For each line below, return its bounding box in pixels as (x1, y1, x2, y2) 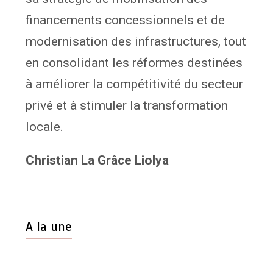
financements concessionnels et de (26, 12, 225, 27)
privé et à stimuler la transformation (26, 97, 229, 113)
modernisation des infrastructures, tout (26, 34, 247, 49)
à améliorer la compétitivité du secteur (26, 76, 244, 91)
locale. (26, 119, 64, 134)
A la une (26, 218, 73, 235)
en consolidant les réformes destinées (26, 55, 243, 70)
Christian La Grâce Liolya (26, 152, 169, 168)
